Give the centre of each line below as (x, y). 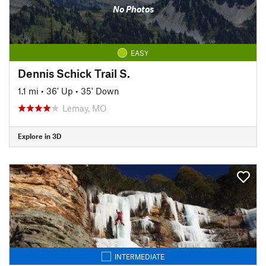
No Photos (133, 9)
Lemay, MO (85, 108)
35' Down (100, 91)
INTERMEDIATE (140, 256)
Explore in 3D (39, 136)
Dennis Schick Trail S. (74, 73)
